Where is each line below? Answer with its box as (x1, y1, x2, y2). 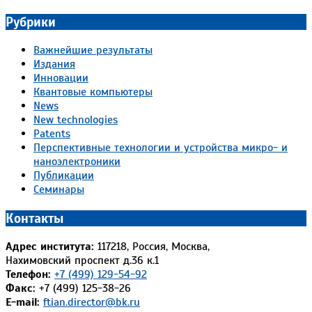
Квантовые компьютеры (33, 84, 153, 99)
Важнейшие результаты (33, 42, 153, 57)
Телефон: (6, 267, 51, 281)
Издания (33, 56, 75, 71)
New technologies (33, 112, 118, 127)
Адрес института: (6, 239, 94, 253)
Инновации (33, 70, 88, 85)
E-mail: (6, 295, 40, 309)
